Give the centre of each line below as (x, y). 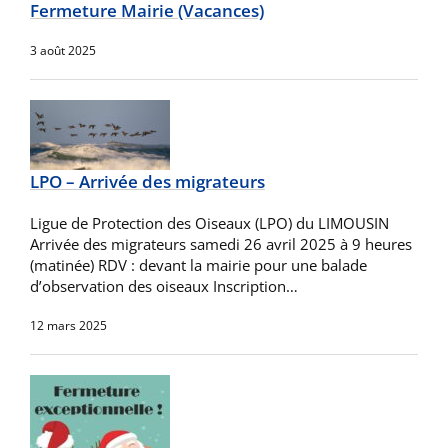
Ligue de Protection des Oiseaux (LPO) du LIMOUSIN (209, 223)
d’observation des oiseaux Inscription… (164, 286)
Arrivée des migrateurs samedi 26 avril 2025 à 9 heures (221, 244)
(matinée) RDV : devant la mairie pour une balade (198, 265)
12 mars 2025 (68, 325)
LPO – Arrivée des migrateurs (147, 181)
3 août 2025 (63, 50)
